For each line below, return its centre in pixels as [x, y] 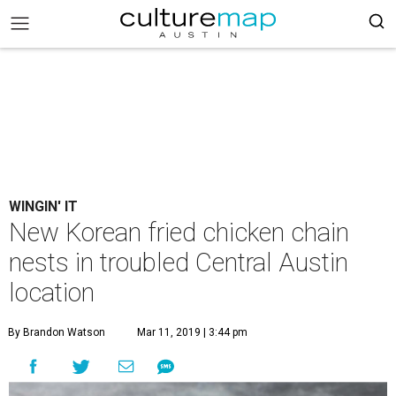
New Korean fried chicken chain [179, 232]
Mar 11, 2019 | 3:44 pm [192, 332]
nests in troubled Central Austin [179, 263]
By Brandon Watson [57, 332]
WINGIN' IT [43, 206]
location [52, 293]
